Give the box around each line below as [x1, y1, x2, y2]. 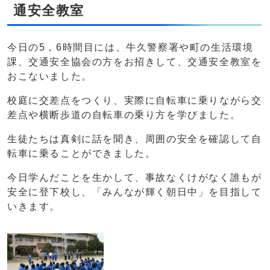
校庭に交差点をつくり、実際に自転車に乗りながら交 [7, 95, 262, 106]
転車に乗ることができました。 [7, 148, 156, 159]
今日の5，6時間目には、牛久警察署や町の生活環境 [7, 42, 254, 53]
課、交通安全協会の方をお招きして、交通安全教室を [7, 57, 262, 67]
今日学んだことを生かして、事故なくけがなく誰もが [7, 172, 262, 183]
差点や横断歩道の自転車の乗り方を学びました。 [7, 110, 241, 121]
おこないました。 [7, 71, 92, 82]
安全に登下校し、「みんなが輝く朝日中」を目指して [7, 187, 262, 198]
